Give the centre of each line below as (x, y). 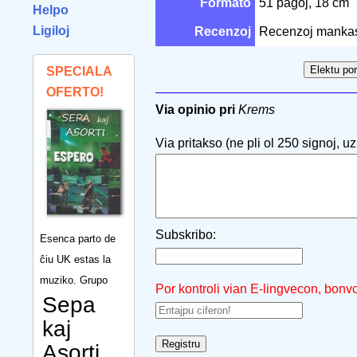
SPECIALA (79, 71)
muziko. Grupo (74, 280)
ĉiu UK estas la (75, 259)
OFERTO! (75, 92)
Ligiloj (51, 31)
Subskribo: (186, 235)
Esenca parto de (78, 238)
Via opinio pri (195, 110)
